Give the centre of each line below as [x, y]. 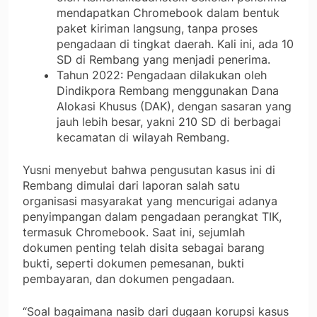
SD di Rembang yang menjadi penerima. [163, 60]
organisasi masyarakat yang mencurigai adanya [150, 201]
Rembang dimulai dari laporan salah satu [131, 186]
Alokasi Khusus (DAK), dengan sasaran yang [174, 106]
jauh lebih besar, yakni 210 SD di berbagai [169, 122]
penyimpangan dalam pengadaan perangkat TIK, [152, 217]
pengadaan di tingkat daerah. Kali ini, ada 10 [175, 44]
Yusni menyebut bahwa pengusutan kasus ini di [149, 170]
